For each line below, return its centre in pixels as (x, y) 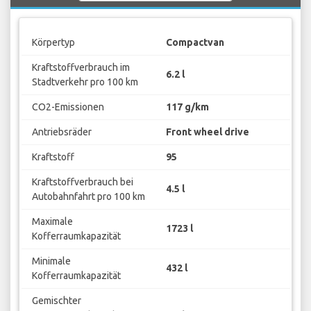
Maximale (52, 221)
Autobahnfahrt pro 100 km (88, 196)
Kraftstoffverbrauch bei (82, 182)
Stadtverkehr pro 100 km (85, 82)
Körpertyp (53, 42)
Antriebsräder (61, 132)
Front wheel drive (208, 132)
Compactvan (195, 42)
